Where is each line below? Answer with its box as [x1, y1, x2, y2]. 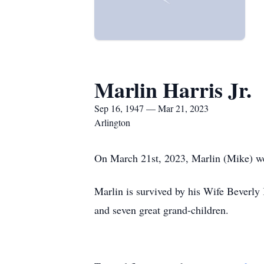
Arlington [94, 116, 130, 128]
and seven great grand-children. [94, 203, 229, 217]
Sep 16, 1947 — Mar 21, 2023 [94, 102, 209, 114]
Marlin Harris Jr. [94, 74, 252, 105]
